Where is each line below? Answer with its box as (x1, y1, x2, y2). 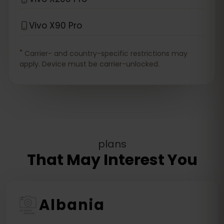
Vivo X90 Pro (29, 19, 82, 31)
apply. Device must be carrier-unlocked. (19, 59, 159, 69)
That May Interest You (26, 149, 197, 170)
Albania (39, 195, 105, 215)
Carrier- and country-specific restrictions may (24, 48, 187, 58)
